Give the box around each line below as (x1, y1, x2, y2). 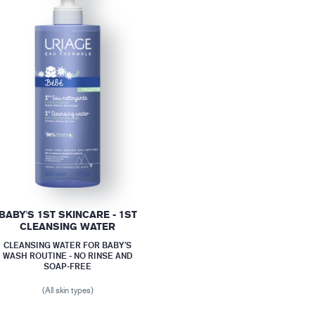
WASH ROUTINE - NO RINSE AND (3, 250, 133, 261)
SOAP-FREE (44, 260, 92, 271)
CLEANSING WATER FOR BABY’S (4, 239, 132, 250)
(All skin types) (41, 285, 94, 295)
